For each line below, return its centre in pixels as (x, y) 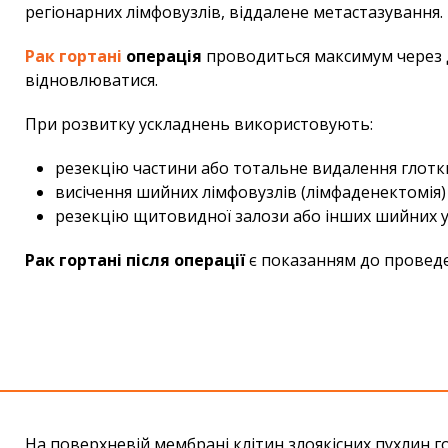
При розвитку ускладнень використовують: (199, 123)
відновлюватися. (91, 79)
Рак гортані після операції (135, 259)
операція (162, 55)
